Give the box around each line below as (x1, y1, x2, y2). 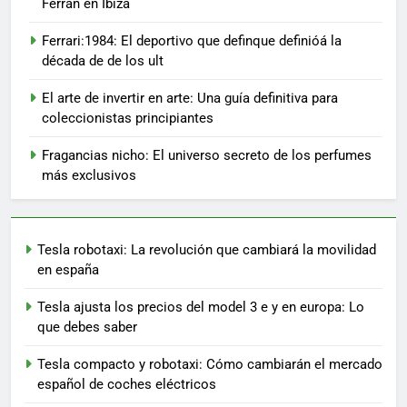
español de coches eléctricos (37, 375, 216, 392)
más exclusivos (42, 166, 136, 184)
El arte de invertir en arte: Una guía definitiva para (42, 89, 338, 106)
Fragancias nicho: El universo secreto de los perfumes (42, 146, 372, 164)
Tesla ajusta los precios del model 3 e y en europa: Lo (37, 298, 364, 315)
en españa (37, 261, 99, 278)
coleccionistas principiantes (42, 109, 213, 126)
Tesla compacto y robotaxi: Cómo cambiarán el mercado (37, 355, 382, 372)
